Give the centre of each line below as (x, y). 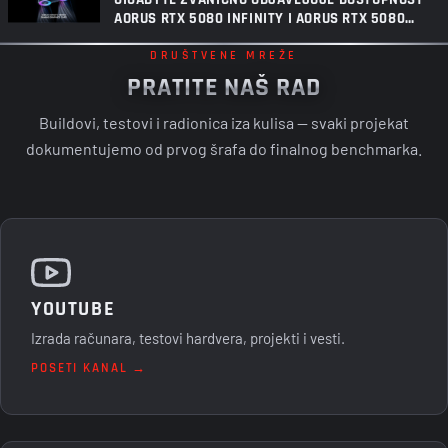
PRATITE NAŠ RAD (224, 87)
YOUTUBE (73, 308)
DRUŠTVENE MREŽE (224, 54)
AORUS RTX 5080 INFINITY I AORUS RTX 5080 (260, 18)
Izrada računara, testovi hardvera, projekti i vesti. (188, 337)
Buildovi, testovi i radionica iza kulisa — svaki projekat (224, 122)
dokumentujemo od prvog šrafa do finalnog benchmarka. (224, 148)
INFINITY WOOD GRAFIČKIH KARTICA (229, 37)
